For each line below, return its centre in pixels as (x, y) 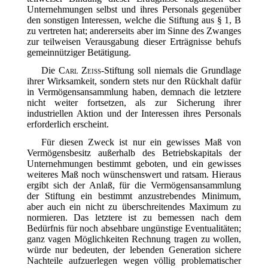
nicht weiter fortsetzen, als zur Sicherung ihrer (134, 102)
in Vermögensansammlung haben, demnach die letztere (134, 92)
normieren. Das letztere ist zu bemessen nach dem (134, 217)
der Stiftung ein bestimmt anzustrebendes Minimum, (134, 196)
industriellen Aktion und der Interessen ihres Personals (134, 113)
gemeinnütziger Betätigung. (79, 52)
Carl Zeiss (80, 70)
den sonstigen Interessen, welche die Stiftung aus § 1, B (134, 20)
